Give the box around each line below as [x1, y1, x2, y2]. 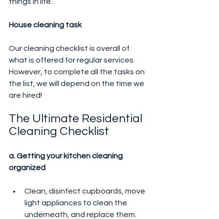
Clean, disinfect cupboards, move [24, 187, 147, 196]
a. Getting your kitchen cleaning [9, 152, 124, 160]
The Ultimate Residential [9, 112, 145, 125]
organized [9, 164, 45, 172]
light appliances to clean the [24, 199, 129, 207]
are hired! [9, 91, 42, 100]
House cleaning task [9, 21, 82, 29]
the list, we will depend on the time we [9, 80, 146, 88]
